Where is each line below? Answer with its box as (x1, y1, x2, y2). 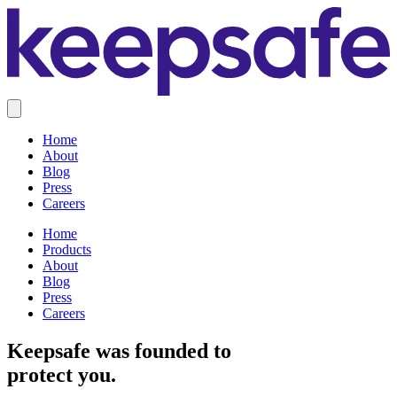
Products (43, 241, 91, 257)
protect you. (7, 362, 116, 386)
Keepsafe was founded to (7, 339, 231, 362)
